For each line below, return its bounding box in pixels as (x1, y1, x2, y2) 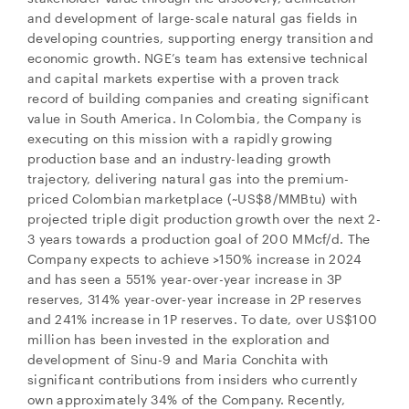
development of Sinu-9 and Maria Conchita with (27, 351, 329, 367)
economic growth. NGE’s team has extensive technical (27, 50, 369, 66)
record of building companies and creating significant (27, 90, 369, 106)
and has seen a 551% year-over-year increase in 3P (27, 271, 342, 287)
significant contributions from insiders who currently (27, 372, 357, 387)
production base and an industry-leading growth (27, 151, 331, 166)
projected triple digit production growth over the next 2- (27, 211, 382, 226)
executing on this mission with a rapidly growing (27, 131, 333, 146)
